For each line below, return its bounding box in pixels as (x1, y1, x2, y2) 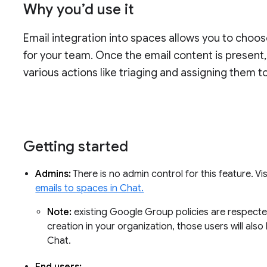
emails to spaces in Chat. (35, 182, 144, 195)
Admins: (35, 168, 72, 181)
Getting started (23, 138, 132, 156)
